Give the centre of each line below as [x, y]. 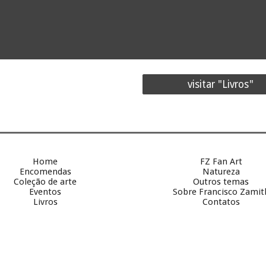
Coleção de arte [45, 182]
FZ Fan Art [221, 161]
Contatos [221, 202]
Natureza [221, 172]
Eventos [45, 192]
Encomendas [45, 172]
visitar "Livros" [221, 84]
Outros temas [221, 182]
